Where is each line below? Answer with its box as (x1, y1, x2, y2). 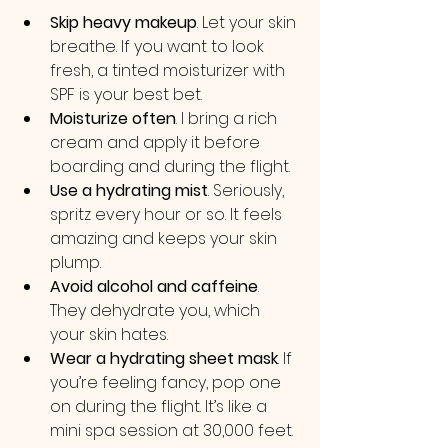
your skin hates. (50, 323, 168, 346)
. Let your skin (197, 11, 300, 34)
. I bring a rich (176, 107, 281, 130)
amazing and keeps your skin (50, 227, 281, 250)
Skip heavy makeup (50, 11, 197, 34)
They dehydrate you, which (50, 299, 264, 322)
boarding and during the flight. (50, 155, 290, 178)
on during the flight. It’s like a (50, 395, 271, 418)
